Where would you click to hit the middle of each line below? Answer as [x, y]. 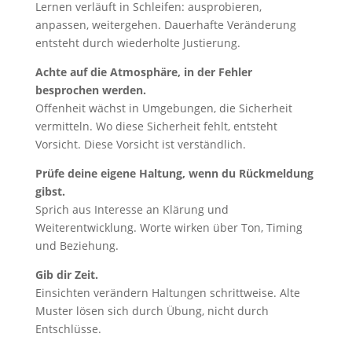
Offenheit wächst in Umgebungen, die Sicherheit [163, 108]
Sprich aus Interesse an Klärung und [132, 209]
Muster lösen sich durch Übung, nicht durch [152, 311]
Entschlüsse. [68, 329]
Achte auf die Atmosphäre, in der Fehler [143, 72]
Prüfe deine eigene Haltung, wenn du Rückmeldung [174, 173]
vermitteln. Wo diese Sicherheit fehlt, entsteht [156, 126]
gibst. [50, 191]
